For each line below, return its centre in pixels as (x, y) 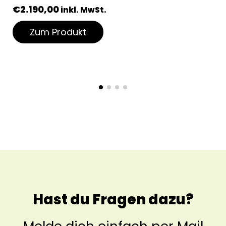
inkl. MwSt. (83, 10)
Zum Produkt (58, 32)
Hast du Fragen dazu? (113, 199)
